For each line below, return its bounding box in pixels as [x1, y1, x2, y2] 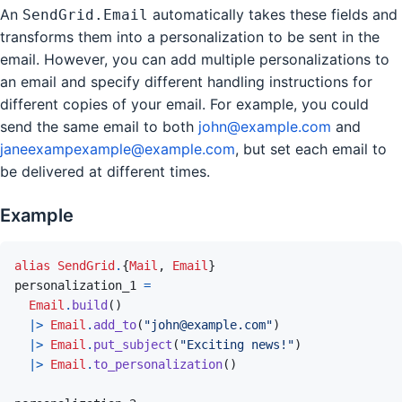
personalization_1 [14, 277, 136, 293]
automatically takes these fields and [148, 4, 398, 23]
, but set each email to [235, 139, 387, 158]
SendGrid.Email [22, 5, 148, 23]
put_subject [93, 336, 172, 352]
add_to [93, 317, 136, 332]
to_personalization [93, 356, 223, 371]
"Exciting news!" [179, 336, 294, 352]
